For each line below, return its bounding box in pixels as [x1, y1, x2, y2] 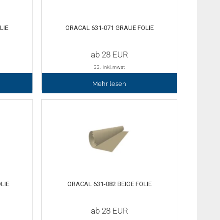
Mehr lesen [92, 80, 127, 87]
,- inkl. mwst [100, 64, 125, 70]
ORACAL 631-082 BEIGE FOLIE [67, 180, 152, 188]
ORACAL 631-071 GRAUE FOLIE [65, 24, 154, 32]
